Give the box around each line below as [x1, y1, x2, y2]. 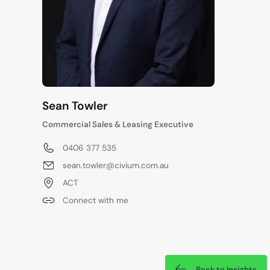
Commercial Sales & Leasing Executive [42, 119, 193, 130]
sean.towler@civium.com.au [63, 160, 169, 171]
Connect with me [63, 195, 128, 206]
